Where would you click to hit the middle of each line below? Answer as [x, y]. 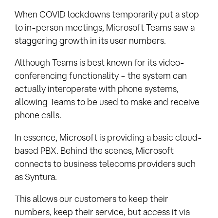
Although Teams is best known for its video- [100, 63]
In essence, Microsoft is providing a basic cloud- [108, 137]
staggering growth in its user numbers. [90, 41]
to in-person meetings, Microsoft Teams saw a [105, 27]
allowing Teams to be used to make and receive [107, 102]
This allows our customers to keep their [91, 199]
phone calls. [38, 115]
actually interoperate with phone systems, [97, 89]
